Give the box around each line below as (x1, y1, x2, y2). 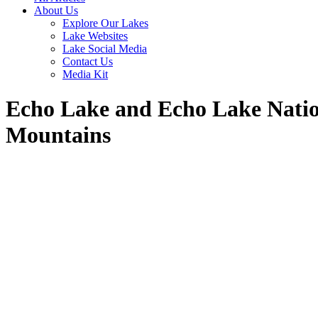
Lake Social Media (62, 43, 147, 55)
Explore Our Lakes (62, 17, 148, 29)
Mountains (6, 122, 111, 148)
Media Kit (62, 68, 108, 80)
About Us (34, 4, 78, 16)
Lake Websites (62, 30, 128, 42)
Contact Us (62, 55, 113, 67)
